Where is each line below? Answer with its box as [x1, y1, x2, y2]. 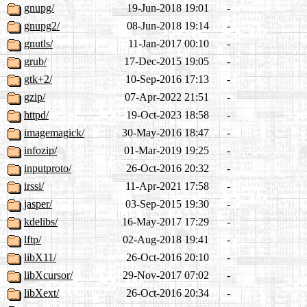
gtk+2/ [24, 73, 52, 86]
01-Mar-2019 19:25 [124, 145, 209, 157]
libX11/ [24, 251, 56, 264]
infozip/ [24, 145, 57, 157]
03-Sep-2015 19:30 [125, 198, 209, 210]
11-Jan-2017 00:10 [128, 38, 209, 50]
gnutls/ [24, 38, 53, 50]
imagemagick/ [24, 127, 84, 139]
